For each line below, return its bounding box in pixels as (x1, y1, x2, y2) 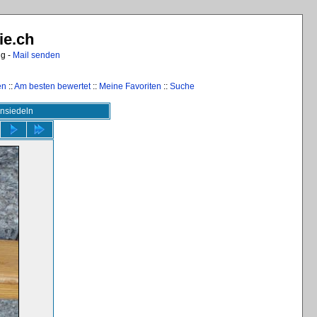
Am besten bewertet (14, 81, 91, 91)
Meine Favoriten (99, 81, 161, 91)
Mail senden (12, 50, 60, 60)
